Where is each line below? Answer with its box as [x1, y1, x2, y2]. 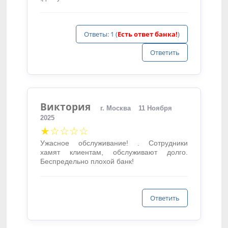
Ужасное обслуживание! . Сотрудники [40, 139, 188, 147]
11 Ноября [138, 104, 173, 112]
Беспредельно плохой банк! [40, 157, 134, 165]
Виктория [40, 100, 91, 113]
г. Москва [100, 104, 131, 112]
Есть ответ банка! [117, 30, 178, 39]
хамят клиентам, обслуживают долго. [40, 148, 188, 156]
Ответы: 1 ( [83, 30, 118, 39]
